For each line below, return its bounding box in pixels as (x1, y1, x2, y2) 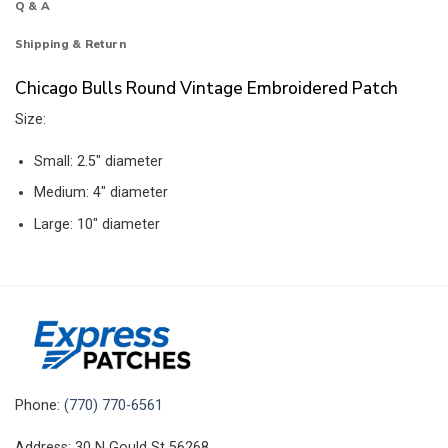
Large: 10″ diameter (33, 216, 160, 234)
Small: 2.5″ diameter (33, 152, 163, 170)
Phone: (15, 397, 64, 415)
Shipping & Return (15, 36, 126, 53)
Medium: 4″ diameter (33, 184, 168, 202)
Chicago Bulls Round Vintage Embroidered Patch (15, 76, 398, 100)
